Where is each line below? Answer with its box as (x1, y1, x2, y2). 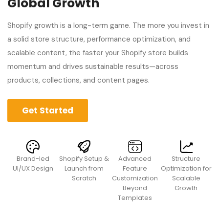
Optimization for (160, 163, 212, 173)
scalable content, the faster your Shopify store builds (7, 47, 188, 58)
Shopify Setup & (59, 153, 109, 163)
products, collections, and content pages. (7, 75, 150, 85)
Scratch (71, 173, 96, 183)
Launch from (64, 163, 104, 173)
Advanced (118, 153, 152, 163)
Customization (112, 173, 158, 183)
